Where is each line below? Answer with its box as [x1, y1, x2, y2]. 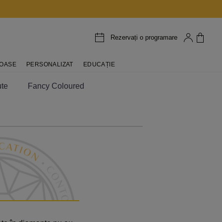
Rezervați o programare [110, 33, 177, 41]
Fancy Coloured [28, 82, 84, 90]
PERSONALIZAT [26, 61, 73, 68]
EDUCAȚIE [83, 61, 115, 68]
